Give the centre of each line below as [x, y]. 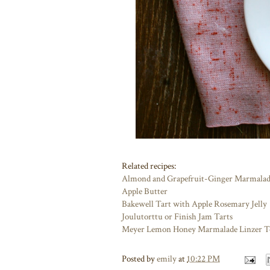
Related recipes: [149, 166]
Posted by [139, 259]
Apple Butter [145, 191]
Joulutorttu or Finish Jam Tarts [177, 216]
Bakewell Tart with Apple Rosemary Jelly [194, 204]
